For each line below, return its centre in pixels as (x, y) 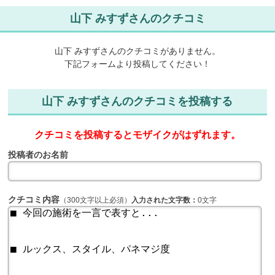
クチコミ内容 (34, 200)
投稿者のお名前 (38, 155)
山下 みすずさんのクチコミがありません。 (137, 51)
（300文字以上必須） (96, 200)
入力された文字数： (165, 200)
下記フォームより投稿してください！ (137, 64)
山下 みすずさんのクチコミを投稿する (137, 102)
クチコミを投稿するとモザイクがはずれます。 (137, 135)
